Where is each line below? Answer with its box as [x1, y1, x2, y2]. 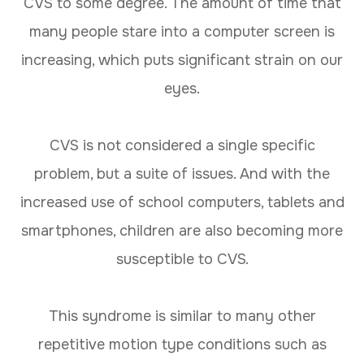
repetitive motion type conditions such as [37, 335, 327, 353]
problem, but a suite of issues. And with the [34, 164, 330, 183]
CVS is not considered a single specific [49, 136, 315, 154]
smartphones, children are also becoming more [21, 221, 343, 240]
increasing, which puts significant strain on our [21, 50, 343, 69]
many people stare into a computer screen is [29, 22, 335, 41]
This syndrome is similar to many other [48, 306, 316, 325]
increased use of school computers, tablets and [19, 193, 344, 211]
